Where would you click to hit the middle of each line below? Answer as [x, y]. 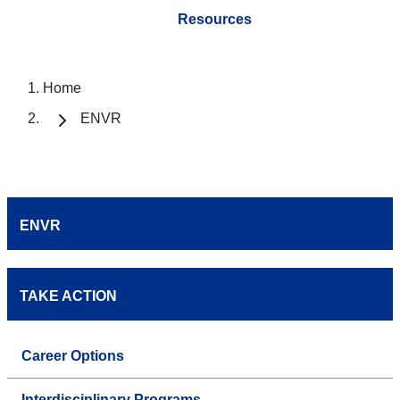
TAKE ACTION [68, 296]
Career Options [73, 355]
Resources [214, 19]
